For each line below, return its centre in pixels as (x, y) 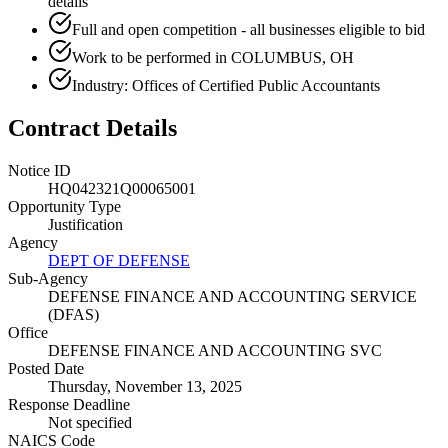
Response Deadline (69, 404)
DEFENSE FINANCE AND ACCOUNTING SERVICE (232, 296)
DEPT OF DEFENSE (119, 260)
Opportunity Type (64, 206)
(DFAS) (73, 314)
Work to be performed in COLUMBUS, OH (213, 57)
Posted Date (46, 368)
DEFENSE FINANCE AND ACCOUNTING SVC (215, 350)
